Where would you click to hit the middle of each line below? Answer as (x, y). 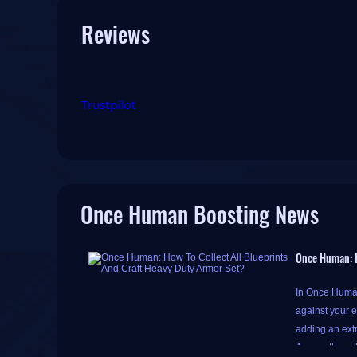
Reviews (116, 34)
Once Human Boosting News (200, 214)
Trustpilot (109, 105)
